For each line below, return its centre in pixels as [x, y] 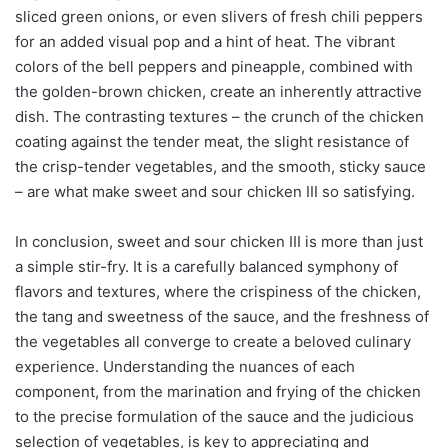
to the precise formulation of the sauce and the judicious [214, 416]
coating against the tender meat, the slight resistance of [212, 141]
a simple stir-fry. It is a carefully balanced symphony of [206, 266]
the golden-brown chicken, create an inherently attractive [218, 91]
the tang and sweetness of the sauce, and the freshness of [222, 316]
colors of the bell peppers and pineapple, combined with [214, 66]
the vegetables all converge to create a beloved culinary [213, 341]
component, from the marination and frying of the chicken [218, 391]
